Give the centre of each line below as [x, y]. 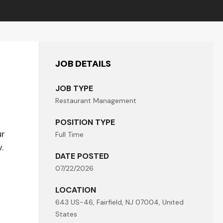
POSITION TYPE [85, 122]
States [66, 214]
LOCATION [76, 190]
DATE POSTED [82, 156]
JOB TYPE [74, 88]
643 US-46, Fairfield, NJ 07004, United [119, 202]
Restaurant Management [96, 101]
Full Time [69, 134]
